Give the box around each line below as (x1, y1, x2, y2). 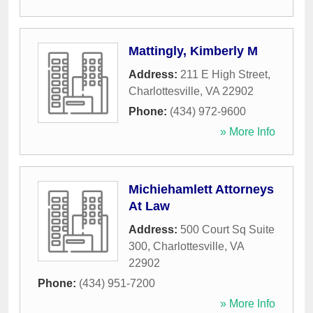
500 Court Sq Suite (180, 224, 275, 236)
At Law (129, 199, 170, 214)
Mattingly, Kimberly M (129, 44, 258, 59)
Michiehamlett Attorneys (129, 182, 274, 197)
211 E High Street (180, 68, 268, 81)
